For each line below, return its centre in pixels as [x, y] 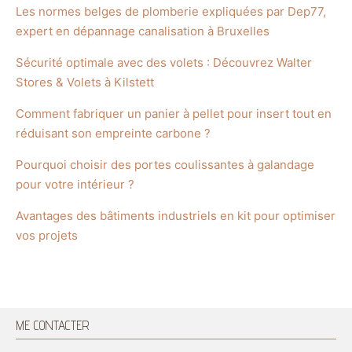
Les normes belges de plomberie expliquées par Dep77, [171, 11]
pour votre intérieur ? [75, 184]
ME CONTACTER [52, 325]
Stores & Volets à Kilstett [85, 82]
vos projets [47, 235]
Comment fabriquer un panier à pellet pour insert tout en [174, 113]
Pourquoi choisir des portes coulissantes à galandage [165, 164]
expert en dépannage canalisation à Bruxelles [143, 31]
